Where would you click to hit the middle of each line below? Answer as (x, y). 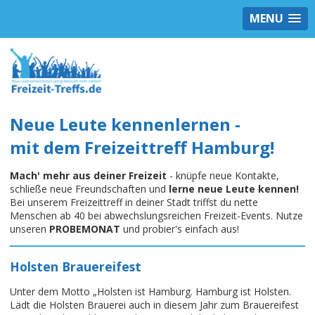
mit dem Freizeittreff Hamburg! (142, 148)
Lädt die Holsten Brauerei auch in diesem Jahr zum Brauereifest (154, 305)
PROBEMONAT (85, 229)
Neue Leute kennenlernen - (125, 124)
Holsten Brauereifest (76, 267)
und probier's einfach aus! (180, 229)
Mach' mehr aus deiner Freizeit (88, 176)
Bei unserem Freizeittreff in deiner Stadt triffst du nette (134, 202)
